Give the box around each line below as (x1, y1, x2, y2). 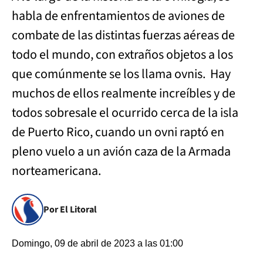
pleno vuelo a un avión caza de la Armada (12, 142, 231, 161)
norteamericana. (12, 161, 101, 180)
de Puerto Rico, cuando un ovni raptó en (12, 123, 224, 141)
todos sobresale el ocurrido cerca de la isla (12, 103, 238, 122)
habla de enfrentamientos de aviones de (12, 6, 225, 25)
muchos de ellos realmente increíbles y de (12, 84, 235, 103)
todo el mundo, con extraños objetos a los (12, 45, 233, 64)
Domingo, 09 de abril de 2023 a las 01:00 (12, 238, 183, 248)
